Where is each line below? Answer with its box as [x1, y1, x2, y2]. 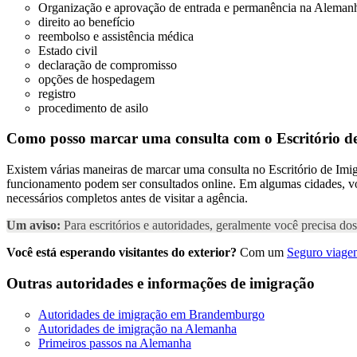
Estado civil [38, 43, 97, 57]
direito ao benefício [38, 14, 135, 29]
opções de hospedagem [38, 72, 155, 86]
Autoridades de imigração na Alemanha [38, 321, 237, 335]
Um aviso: [6, 218, 64, 233]
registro [38, 86, 76, 100]
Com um [237, 245, 287, 260]
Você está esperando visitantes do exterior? [6, 245, 237, 260]
